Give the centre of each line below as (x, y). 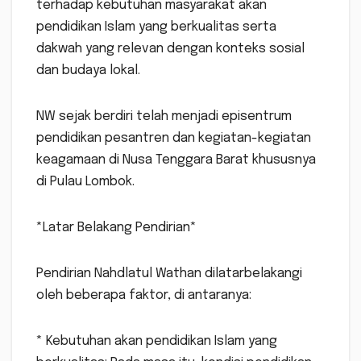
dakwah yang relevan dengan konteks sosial (170, 49)
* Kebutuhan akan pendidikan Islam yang (157, 342)
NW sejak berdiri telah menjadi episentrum (164, 117)
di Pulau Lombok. (85, 182)
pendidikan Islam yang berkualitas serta (156, 27)
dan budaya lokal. (88, 71)
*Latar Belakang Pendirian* (116, 228)
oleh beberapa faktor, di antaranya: (144, 296)
